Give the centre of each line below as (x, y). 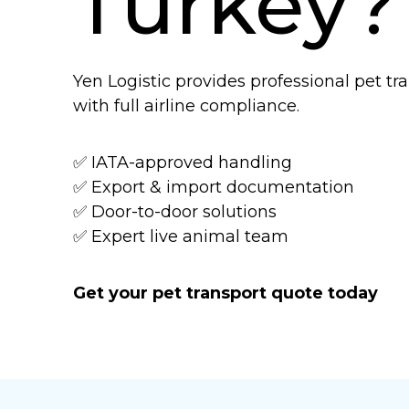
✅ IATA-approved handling (183, 162)
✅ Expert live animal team (181, 236)
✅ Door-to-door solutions (175, 211)
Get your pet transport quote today (225, 293)
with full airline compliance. (186, 105)
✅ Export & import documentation (214, 187)
